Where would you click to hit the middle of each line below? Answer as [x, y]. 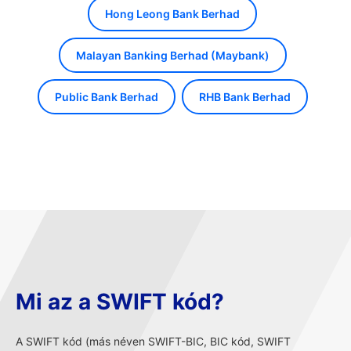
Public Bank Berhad [106, 97]
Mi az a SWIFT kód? [120, 302]
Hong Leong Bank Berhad [172, 14]
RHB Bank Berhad [244, 97]
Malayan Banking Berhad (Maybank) [172, 55]
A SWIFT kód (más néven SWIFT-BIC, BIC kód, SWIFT [153, 341]
